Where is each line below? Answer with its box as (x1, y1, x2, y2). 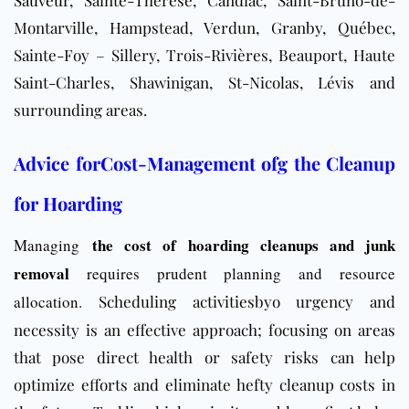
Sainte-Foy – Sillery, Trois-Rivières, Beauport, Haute (14, 45, 395, 66)
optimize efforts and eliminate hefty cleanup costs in (14, 374, 395, 395)
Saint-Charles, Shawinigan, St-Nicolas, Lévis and (14, 72, 395, 93)
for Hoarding (14, 191, 122, 216)
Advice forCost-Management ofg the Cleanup (14, 151, 395, 176)
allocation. (14, 291, 82, 313)
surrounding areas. (14, 100, 147, 121)
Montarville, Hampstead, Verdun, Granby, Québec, (14, 17, 395, 38)
